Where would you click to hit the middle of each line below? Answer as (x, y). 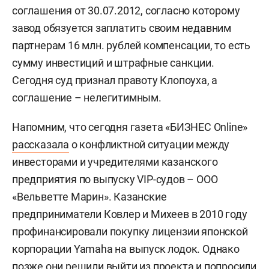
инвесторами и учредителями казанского (115, 162)
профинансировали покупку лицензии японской (130, 231)
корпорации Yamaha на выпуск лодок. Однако (126, 249)
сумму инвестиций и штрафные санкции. (113, 63)
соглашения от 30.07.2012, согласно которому (126, 11)
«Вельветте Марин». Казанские (89, 197)
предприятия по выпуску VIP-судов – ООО (115, 179)
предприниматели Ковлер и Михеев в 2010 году (130, 214)
